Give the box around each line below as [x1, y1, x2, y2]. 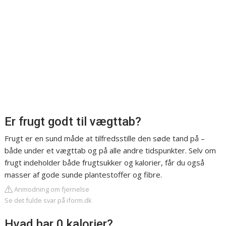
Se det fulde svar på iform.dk [5, 196, 92, 205]
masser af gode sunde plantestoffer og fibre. [5, 169, 162, 180]
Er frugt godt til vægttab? [5, 115, 142, 129]
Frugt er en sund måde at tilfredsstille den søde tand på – [5, 133, 205, 144]
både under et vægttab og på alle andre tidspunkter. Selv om [5, 145, 216, 156]
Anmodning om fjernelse [13, 185, 90, 194]
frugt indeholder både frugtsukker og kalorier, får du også [5, 157, 205, 168]
